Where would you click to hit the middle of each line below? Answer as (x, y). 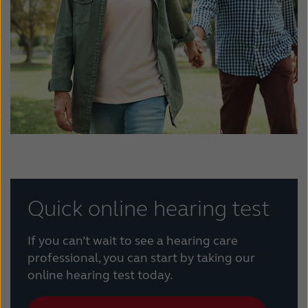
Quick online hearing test (149, 209)
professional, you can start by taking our (141, 258)
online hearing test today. (100, 275)
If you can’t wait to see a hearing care (133, 241)
